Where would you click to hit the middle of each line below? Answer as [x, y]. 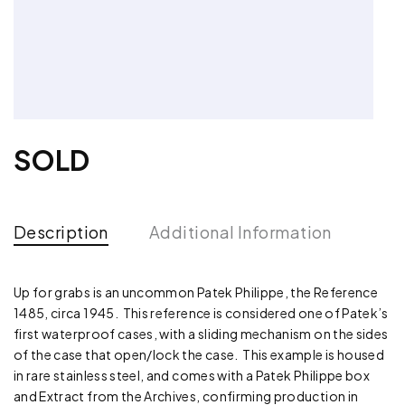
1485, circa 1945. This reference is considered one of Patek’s [201, 312]
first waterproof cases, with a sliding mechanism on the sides [201, 333]
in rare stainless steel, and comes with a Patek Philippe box [192, 375]
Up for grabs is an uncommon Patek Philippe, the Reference [196, 292]
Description [61, 231]
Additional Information [240, 231]
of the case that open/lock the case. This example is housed [199, 354]
